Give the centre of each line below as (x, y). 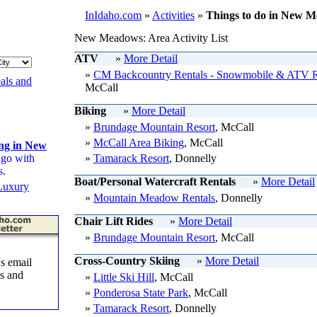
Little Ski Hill (124, 277)
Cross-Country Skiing (128, 261)
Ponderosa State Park (141, 293)
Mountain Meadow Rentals (154, 198)
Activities (173, 15)
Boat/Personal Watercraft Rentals (156, 181)
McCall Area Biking (139, 143)
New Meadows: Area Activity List (151, 38)
